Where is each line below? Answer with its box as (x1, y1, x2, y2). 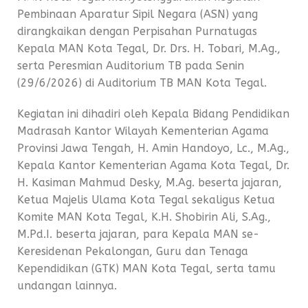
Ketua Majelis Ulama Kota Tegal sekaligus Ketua (17, 193, 275, 206)
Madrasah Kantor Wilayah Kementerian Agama (17, 124, 269, 137)
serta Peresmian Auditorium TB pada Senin (17, 59, 244, 72)
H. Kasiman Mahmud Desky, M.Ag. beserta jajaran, (17, 176, 282, 189)
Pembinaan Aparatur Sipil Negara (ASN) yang (17, 8, 258, 21)
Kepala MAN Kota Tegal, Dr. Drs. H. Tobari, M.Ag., (17, 42, 280, 55)
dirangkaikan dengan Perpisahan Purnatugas (17, 25, 257, 38)
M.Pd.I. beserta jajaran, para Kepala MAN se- (17, 228, 259, 241)
